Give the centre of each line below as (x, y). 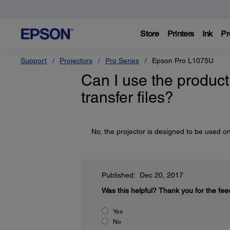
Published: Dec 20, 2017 (142, 175)
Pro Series (122, 61)
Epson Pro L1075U (183, 61)
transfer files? (127, 97)
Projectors (76, 61)
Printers (181, 34)
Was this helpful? (129, 190)
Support (34, 61)
